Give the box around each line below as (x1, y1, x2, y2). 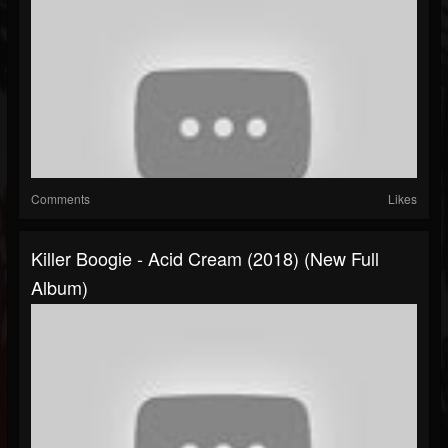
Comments (31, 190, 90, 208)
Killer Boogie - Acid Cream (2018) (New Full (31, 245, 379, 272)
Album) (31, 274, 88, 301)
